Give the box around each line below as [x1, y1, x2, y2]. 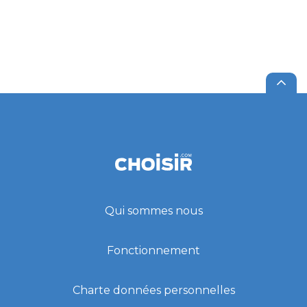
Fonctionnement [107, 244, 200, 257]
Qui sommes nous [104, 204, 203, 217]
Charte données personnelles [72, 284, 235, 297]
